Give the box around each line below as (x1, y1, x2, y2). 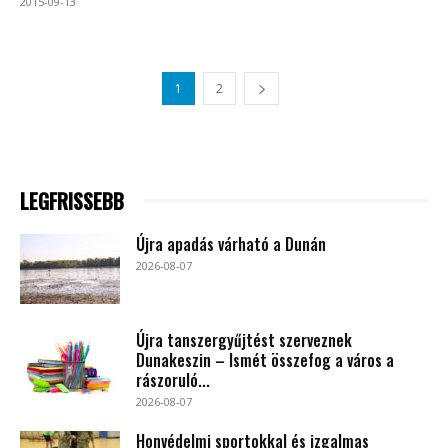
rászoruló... (136, 367, 210, 392)
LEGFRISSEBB (20, 185, 124, 216)
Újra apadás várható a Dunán (136, 231, 326, 256)
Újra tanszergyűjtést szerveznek (136, 327, 352, 352)
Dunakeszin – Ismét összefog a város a (136, 347, 394, 372)
